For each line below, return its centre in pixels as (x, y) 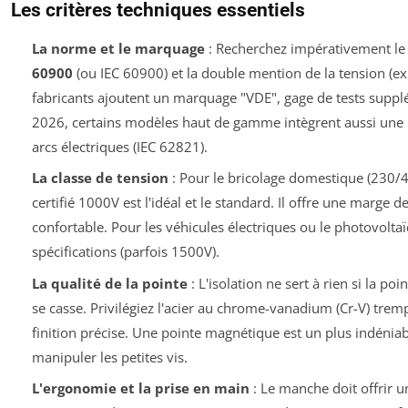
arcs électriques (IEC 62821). (119, 146)
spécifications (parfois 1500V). (125, 252)
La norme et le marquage (118, 48)
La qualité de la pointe (109, 283)
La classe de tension (100, 178)
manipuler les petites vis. (109, 357)
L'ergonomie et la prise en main (140, 388)
